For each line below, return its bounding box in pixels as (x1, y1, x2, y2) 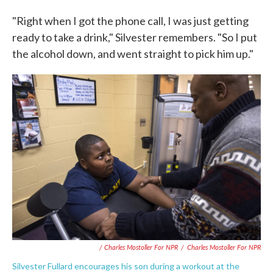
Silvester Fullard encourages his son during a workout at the (12, 261, 239, 271)
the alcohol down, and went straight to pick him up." (12, 47, 253, 60)
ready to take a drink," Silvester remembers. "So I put (12, 30, 257, 44)
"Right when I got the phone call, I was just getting (12, 14, 249, 27)
